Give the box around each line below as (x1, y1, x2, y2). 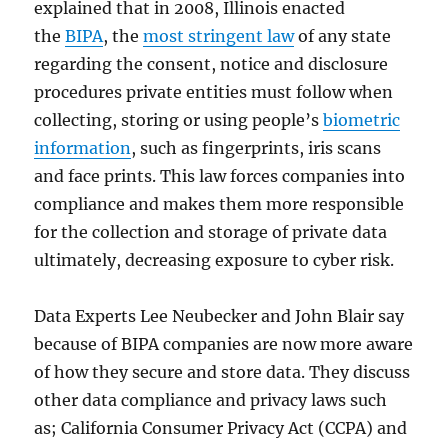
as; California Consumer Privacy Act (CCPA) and (34, 417, 408, 438)
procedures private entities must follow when (34, 81, 394, 102)
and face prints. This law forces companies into (34, 165, 406, 186)
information (34, 137, 132, 158)
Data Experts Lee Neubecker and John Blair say (34, 305, 405, 326)
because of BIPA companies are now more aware (34, 333, 414, 354)
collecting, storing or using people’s (34, 109, 324, 130)
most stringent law (143, 25, 295, 46)
